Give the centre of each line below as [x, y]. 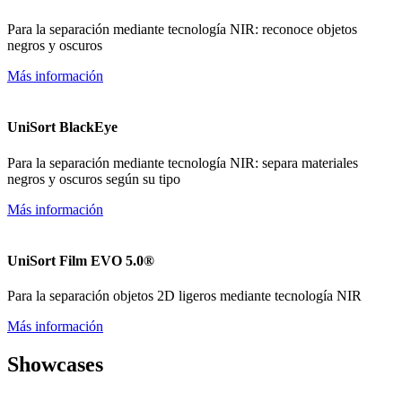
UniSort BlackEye [62, 127]
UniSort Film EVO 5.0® [81, 260]
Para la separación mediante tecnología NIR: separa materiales [183, 162]
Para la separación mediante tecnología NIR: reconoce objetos [182, 29]
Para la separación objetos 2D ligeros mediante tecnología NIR [184, 296]
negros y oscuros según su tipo [94, 179]
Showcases [55, 364]
